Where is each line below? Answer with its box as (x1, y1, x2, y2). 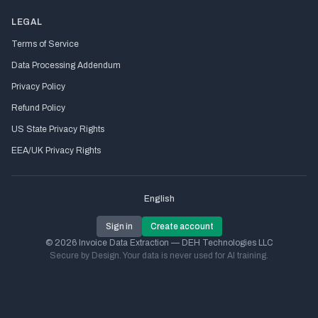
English (143, 194, 175, 204)
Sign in (105, 221, 133, 231)
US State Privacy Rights (11, 124, 104, 134)
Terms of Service (11, 39, 79, 49)
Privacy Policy (11, 82, 65, 92)
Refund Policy (11, 103, 65, 113)
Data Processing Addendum (11, 60, 121, 70)
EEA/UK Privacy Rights (11, 146, 101, 155)
